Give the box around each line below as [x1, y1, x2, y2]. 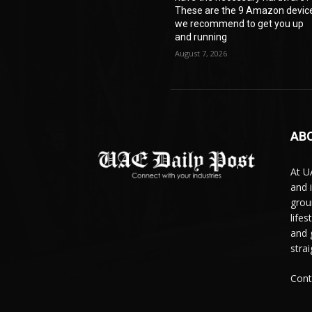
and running [175, 31, 228, 43]
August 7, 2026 [175, 48, 228, 59]
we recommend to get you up [175, 18, 304, 30]
